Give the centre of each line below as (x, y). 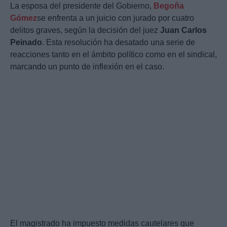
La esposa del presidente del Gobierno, (82, 6)
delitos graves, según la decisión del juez (85, 30)
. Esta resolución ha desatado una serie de (119, 43)
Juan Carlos (183, 30)
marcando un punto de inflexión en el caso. (87, 67)
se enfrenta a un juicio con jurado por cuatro (116, 18)
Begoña (169, 6)
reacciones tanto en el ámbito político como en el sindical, (113, 55)
